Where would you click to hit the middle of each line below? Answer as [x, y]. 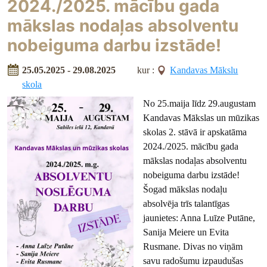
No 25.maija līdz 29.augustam [199, 104]
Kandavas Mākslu [204, 70]
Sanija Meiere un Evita [186, 232]
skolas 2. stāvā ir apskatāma [195, 132]
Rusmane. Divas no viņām [193, 247]
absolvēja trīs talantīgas [186, 204]
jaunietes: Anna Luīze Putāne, [199, 218]
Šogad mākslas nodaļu [185, 190]
